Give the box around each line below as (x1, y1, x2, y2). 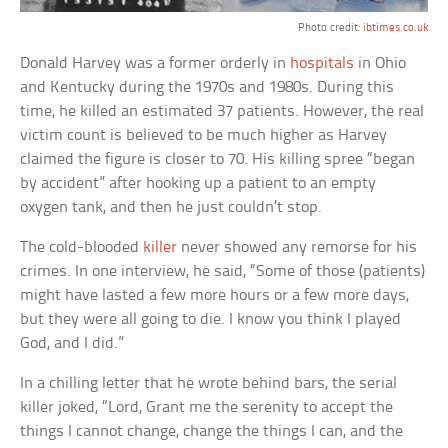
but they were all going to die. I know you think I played (20, 310, 402, 328)
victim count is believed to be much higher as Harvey (20, 126, 388, 144)
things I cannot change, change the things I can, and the (20, 422, 404, 440)
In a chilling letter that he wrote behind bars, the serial (20, 374, 398, 392)
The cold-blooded (20, 238, 144, 256)
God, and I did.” (20, 334, 125, 352)
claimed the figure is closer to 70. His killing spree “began (20, 150, 416, 168)
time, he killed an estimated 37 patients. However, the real (20, 102, 425, 120)
